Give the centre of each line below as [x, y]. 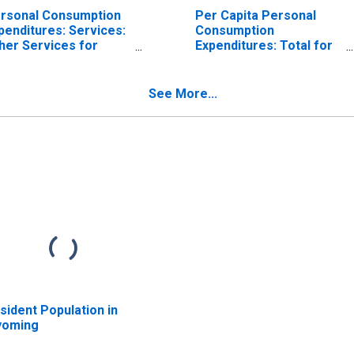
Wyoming [222, 60]
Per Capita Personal [255, 15]
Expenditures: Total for [264, 45]
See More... [183, 93]
